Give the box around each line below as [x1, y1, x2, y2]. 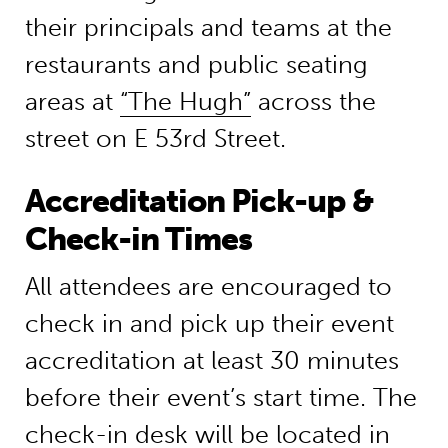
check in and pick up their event [24, 309, 394, 339]
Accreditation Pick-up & [24, 182, 374, 221]
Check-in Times [24, 220, 253, 259]
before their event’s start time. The [24, 383, 417, 413]
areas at [24, 87, 120, 117]
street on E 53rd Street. [24, 124, 286, 154]
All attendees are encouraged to [24, 272, 392, 302]
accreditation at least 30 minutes [24, 346, 399, 376]
